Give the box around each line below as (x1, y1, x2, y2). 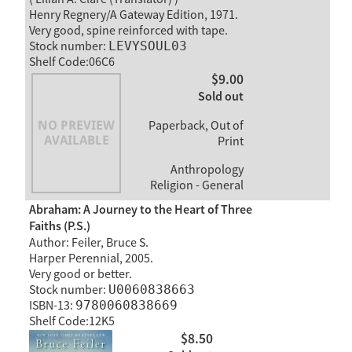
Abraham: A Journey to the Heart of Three (28, 201, 252, 218)
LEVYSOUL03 (108, 38, 187, 53)
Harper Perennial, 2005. (28, 250, 153, 266)
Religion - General (149, 178, 244, 194)
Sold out (197, 89, 244, 106)
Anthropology (167, 162, 244, 178)
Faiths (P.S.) (28, 218, 90, 235)
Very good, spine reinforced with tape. (28, 22, 228, 38)
